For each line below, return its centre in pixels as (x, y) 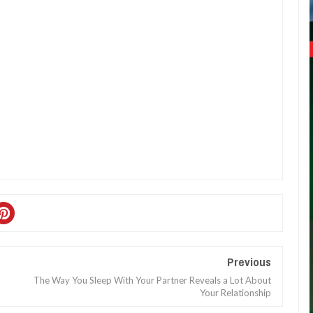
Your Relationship (236, 293)
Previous (249, 262)
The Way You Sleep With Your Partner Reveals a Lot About (153, 280)
